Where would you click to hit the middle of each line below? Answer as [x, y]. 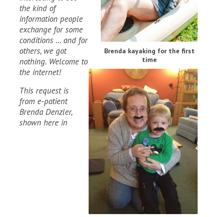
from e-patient [43, 101]
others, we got [43, 51]
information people [51, 19]
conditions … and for [54, 40]
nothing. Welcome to [54, 61]
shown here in [43, 122]
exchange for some [51, 29]
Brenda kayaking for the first [149, 51]
